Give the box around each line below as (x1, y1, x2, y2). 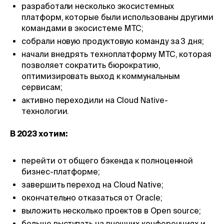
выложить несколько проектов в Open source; (21, 205, 201, 215)
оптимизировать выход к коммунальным (21, 71, 180, 80)
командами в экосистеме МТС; (21, 23, 144, 32)
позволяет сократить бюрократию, (21, 60, 160, 69)
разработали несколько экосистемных (21, 1, 174, 10)
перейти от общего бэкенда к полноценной (21, 155, 193, 165)
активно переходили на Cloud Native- (21, 95, 168, 104)
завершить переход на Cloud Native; (21, 179, 163, 189)
